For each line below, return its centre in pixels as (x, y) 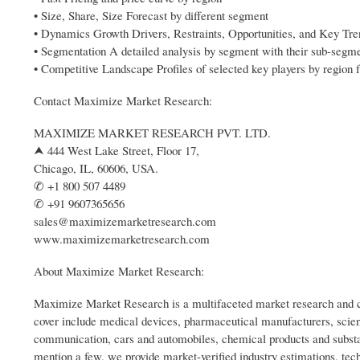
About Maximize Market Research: (119, 270)
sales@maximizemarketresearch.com (125, 221)
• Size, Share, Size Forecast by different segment (151, 15)
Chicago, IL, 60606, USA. (96, 168)
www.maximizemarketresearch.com (122, 238)
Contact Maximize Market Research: (123, 100)
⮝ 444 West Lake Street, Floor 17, (117, 150)
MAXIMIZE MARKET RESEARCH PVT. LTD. (152, 132)
